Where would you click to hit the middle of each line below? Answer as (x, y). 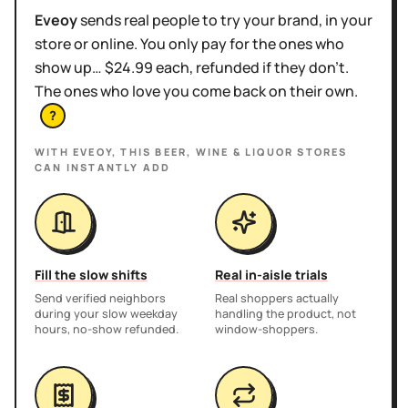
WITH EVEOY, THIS (95, 151)
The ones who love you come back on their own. (196, 91)
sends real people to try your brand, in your (225, 20)
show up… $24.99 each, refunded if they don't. (192, 67)
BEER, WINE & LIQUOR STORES (251, 151)
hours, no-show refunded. (107, 329)
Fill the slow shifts (91, 274)
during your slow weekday (106, 313)
